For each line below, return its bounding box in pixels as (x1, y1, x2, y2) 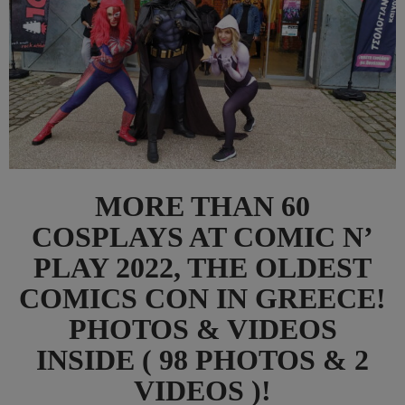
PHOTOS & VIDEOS (68, 313, 337, 346)
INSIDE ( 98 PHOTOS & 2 (36, 344, 369, 377)
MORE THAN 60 (95, 190, 310, 223)
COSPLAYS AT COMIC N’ (32, 221, 373, 254)
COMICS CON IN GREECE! (19, 282, 386, 316)
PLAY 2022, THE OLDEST (33, 251, 372, 285)
